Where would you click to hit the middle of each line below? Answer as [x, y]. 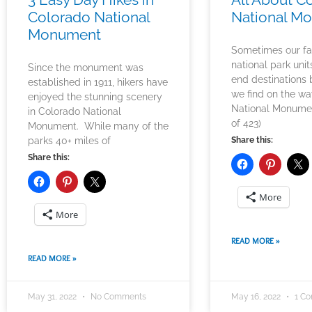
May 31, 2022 [53, 297]
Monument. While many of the [98, 126]
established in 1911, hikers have [98, 83]
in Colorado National [75, 112]
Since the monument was [86, 68]
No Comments [117, 297]
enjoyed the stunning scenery [95, 97]
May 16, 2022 [257, 297]
